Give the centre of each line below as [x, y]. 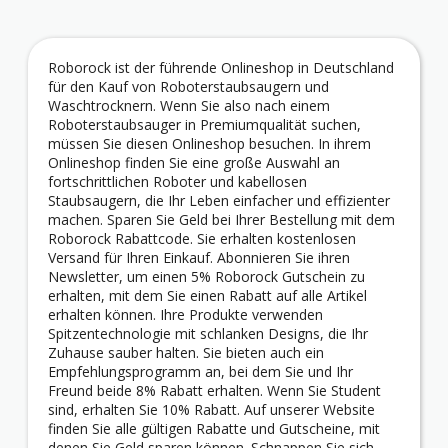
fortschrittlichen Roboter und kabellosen [177, 182]
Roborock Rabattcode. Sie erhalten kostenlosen [202, 239]
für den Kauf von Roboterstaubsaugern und [188, 87]
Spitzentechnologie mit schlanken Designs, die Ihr [208, 334]
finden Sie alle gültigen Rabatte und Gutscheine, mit [214, 429]
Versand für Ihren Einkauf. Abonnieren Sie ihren [199, 258]
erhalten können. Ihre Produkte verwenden [185, 315]
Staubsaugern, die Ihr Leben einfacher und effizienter [219, 201]
